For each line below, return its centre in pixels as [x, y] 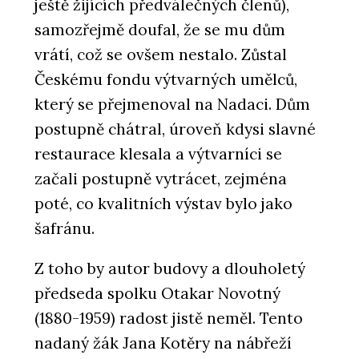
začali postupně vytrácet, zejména [161, 178]
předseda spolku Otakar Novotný [157, 293]
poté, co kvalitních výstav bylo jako [163, 203]
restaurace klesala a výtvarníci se [158, 153]
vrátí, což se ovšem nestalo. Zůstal [161, 54]
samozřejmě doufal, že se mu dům [160, 29]
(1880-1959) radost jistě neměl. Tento [169, 318]
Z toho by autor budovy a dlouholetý [170, 268]
